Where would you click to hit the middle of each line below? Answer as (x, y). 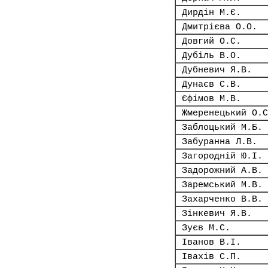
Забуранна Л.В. (220, 142)
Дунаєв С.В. (211, 84)
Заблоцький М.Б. (222, 127)
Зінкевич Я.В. (217, 214)
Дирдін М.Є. (211, 13)
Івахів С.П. (211, 257)
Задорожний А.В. (222, 170)
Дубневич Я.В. (217, 70)
